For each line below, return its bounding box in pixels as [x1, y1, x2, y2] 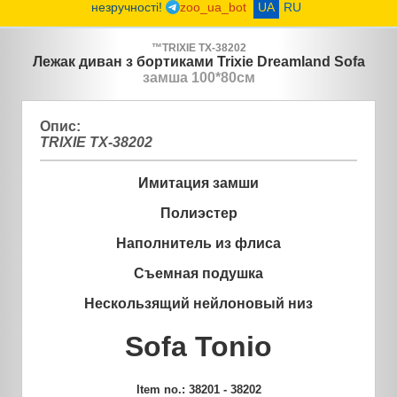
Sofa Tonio [125, 331, 272, 363]
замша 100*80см [143, 70, 255, 86]
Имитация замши [138, 175, 259, 191]
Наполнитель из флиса [116, 235, 281, 251]
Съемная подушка [134, 265, 263, 281]
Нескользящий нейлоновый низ [84, 295, 313, 311]
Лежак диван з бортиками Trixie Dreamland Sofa [33, 54, 365, 70]
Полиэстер [160, 205, 237, 221]
